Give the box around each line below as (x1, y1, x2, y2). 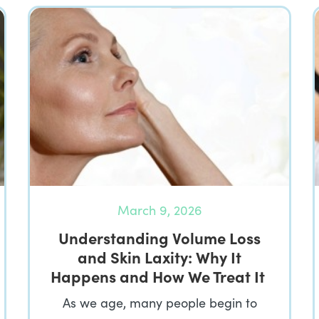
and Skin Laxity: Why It (78, 246, 241, 268)
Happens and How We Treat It (51, 265, 268, 287)
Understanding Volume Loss (58, 226, 261, 249)
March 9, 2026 (117, 202, 202, 219)
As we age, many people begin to (62, 294, 257, 311)
